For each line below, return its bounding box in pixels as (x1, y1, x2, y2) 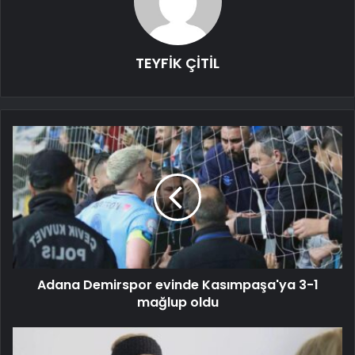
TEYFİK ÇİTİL (136, 53, 219, 74)
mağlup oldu (136, 293, 219, 312)
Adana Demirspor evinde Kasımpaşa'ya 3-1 (36, 276, 319, 295)
